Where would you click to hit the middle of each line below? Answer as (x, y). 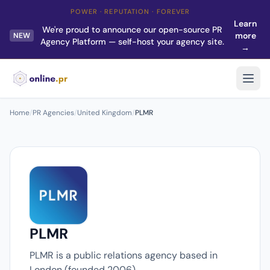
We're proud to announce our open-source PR (132, 30)
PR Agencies (53, 113)
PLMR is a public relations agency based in (124, 255)
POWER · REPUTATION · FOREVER (130, 11)
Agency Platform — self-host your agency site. (132, 42)
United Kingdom (105, 113)
